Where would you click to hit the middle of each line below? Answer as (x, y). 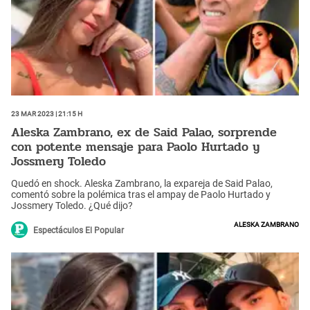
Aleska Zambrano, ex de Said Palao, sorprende (144, 133)
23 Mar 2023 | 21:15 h (47, 112)
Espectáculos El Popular (79, 230)
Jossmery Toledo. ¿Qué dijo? (72, 205)
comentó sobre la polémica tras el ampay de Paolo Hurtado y (141, 194)
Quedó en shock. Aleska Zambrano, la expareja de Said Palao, (142, 183)
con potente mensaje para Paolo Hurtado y (135, 147)
